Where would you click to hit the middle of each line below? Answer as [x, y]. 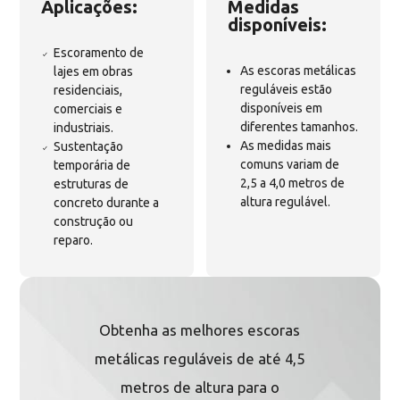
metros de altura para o [200, 387]
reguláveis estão [286, 89]
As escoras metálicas [298, 70]
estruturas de [92, 183]
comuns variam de [290, 164]
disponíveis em [281, 108]
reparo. [74, 240]
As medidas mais [286, 145]
